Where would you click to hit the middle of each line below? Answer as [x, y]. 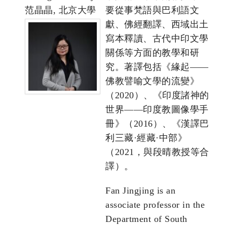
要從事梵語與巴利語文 [152, 10]
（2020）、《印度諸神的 [157, 96]
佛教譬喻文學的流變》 [152, 81]
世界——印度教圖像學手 [157, 110]
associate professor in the [155, 205]
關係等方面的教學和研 [152, 53]
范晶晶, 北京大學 [61, 10]
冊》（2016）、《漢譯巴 [157, 124]
